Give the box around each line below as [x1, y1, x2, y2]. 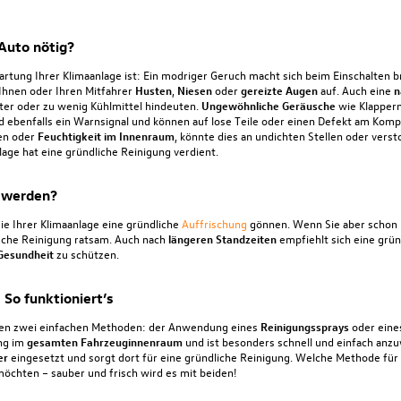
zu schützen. [53, 245, 119, 261]
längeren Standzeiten [167, 230, 277, 246]
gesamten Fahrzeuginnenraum [26, 333, 183, 349]
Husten [134, 81, 172, 98]
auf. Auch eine [317, 81, 394, 98]
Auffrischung [181, 215, 247, 231]
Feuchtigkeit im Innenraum [37, 127, 175, 143]
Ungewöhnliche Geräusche [200, 97, 336, 113]
